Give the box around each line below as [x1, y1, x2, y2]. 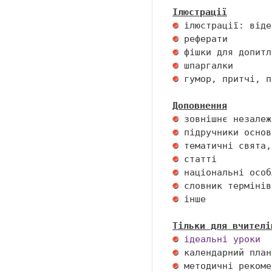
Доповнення [172, 100, 227, 111]
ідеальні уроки [184, 234, 260, 245]
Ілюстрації [172, 7, 227, 18]
